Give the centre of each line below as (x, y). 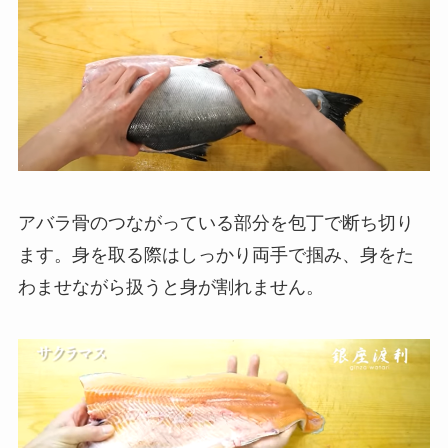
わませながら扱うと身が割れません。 (170, 286)
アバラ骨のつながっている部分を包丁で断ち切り (215, 222)
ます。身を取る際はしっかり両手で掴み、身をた (215, 254)
